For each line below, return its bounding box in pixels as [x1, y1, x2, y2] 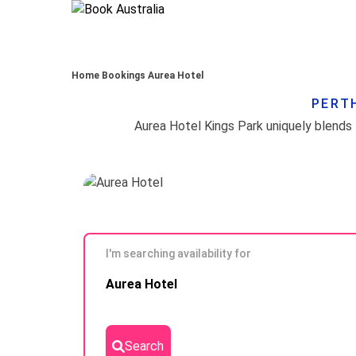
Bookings [102, 70, 145, 81]
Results [83, 279, 126, 294]
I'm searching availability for [106, 247, 251, 260]
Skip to [83, 260, 122, 275]
